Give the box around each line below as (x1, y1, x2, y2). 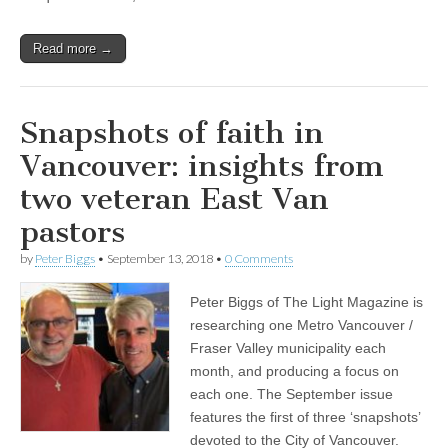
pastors (20, 213, 125, 250)
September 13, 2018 (107, 250, 213, 266)
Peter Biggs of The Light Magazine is (190, 293, 423, 310)
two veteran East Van (20, 180, 329, 217)
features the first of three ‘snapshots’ (190, 408, 420, 425)
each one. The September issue (190, 385, 393, 402)
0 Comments (225, 250, 293, 266)
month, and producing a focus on (190, 362, 399, 379)
